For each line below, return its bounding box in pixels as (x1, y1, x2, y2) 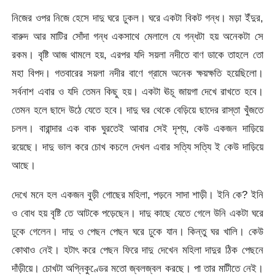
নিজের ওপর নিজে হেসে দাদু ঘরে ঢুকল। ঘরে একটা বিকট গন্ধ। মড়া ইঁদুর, (12, 12, 263, 25)
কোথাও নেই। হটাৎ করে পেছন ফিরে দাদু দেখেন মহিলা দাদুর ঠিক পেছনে (12, 243, 263, 256)
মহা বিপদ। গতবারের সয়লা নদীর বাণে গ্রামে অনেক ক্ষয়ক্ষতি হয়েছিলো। (12, 67, 263, 80)
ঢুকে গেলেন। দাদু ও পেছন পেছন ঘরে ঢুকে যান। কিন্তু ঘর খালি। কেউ (12, 225, 263, 238)
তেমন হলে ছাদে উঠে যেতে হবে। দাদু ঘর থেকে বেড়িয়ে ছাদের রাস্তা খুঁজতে (12, 104, 263, 117)
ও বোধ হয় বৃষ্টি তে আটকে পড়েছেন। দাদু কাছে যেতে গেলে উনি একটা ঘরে (12, 206, 263, 219)
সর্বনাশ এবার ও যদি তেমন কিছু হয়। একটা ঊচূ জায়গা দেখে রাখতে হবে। (12, 85, 263, 98)
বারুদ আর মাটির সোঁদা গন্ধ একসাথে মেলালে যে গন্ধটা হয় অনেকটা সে (12, 30, 263, 43)
